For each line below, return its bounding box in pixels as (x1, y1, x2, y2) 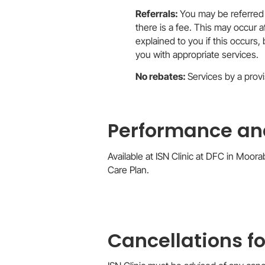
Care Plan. (108, 164, 151, 176)
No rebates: (135, 70, 188, 82)
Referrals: (135, 8, 180, 20)
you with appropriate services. (135, 49, 258, 60)
